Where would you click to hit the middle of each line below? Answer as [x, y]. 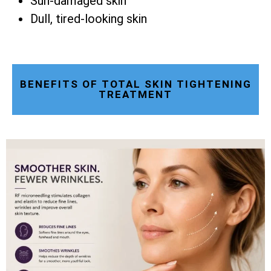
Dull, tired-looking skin [89, 19]
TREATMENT [135, 95]
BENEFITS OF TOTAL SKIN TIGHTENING [135, 84]
